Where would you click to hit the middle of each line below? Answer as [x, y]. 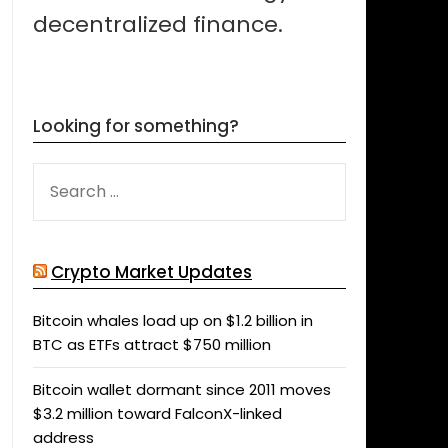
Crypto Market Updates [151, 272]
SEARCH [60, 173]
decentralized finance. [157, 24]
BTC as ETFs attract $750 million [151, 344]
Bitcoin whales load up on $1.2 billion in [172, 320]
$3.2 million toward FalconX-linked [157, 413]
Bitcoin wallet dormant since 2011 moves [181, 389]
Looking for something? [135, 126]
